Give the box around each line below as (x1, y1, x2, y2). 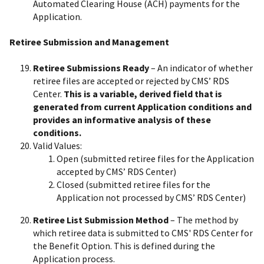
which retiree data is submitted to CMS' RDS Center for (33, 226, 253, 239)
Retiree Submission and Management (9, 36, 169, 48)
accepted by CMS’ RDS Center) (57, 165, 176, 177)
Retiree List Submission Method (33, 213, 169, 226)
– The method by (169, 213, 238, 226)
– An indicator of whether (149, 61, 253, 74)
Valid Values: (33, 139, 82, 151)
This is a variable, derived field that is (64, 87, 222, 100)
